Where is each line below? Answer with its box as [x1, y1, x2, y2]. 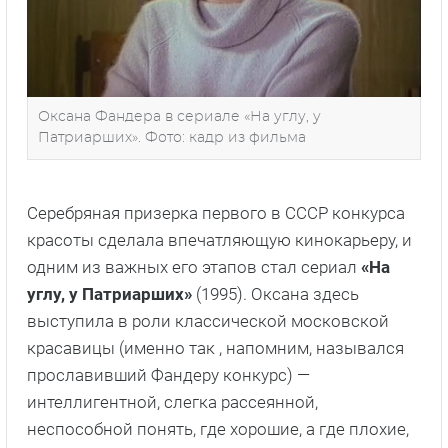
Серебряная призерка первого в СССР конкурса [27, 202, 405, 223]
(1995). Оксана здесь [192, 283, 359, 304]
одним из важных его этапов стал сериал [27, 256, 361, 277]
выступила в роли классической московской [27, 310, 389, 331]
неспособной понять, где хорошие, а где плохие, [27, 418, 409, 439]
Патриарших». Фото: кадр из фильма [38, 130, 306, 145]
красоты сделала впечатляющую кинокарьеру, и [27, 229, 412, 250]
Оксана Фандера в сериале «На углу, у [38, 109, 321, 124]
